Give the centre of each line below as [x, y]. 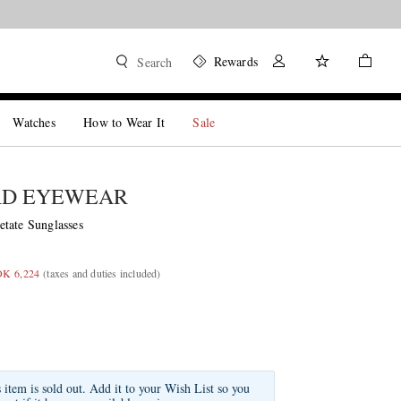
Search [155, 62]
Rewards [235, 61]
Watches [34, 122]
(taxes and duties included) [102, 273]
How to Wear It [124, 122]
